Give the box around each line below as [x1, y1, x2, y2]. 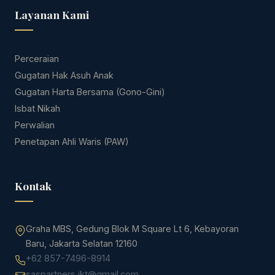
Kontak [15, 178, 52, 193]
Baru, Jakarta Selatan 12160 [26, 238, 137, 249]
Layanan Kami [15, 7, 89, 21]
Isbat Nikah [15, 103, 60, 114]
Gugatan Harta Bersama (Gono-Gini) [15, 86, 165, 97]
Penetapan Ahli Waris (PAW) [15, 136, 129, 147]
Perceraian [15, 53, 59, 64]
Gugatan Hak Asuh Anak [15, 69, 114, 80]
